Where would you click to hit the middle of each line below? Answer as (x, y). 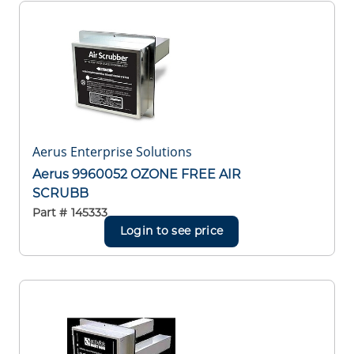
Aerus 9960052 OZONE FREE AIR (137, 174)
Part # (50, 213)
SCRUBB (60, 193)
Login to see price (171, 231)
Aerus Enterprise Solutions (112, 151)
